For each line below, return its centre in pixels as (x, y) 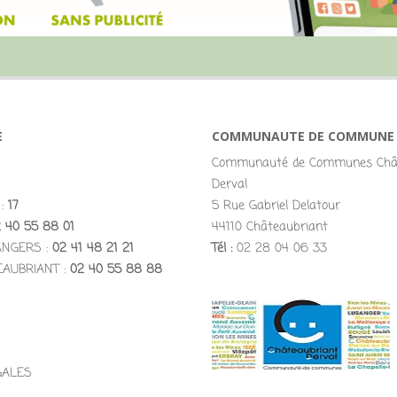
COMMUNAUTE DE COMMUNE (303, 136)
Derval (230, 185)
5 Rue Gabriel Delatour (276, 206)
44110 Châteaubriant (270, 228)
